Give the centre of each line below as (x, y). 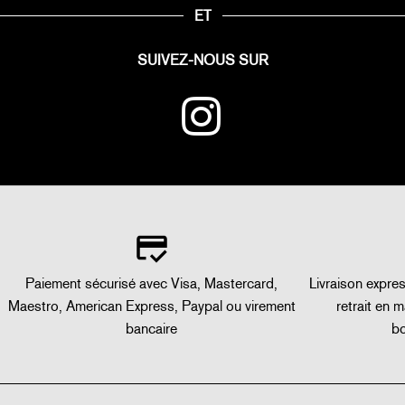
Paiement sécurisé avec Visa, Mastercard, (152, 284)
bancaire (152, 329)
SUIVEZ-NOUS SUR (202, 61)
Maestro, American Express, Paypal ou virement (151, 306)
